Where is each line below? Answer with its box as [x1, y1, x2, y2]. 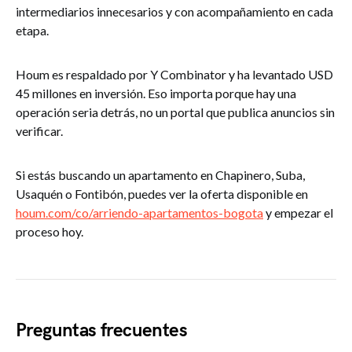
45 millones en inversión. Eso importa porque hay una [16, 86, 296, 101]
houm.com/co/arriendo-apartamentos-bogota [16, 205, 263, 220]
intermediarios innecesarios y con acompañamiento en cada [16, 4, 333, 19]
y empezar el [263, 205, 333, 220]
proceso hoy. [16, 224, 83, 239]
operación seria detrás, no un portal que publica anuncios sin [16, 104, 335, 119]
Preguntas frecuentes [16, 319, 187, 342]
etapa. [16, 23, 49, 38]
